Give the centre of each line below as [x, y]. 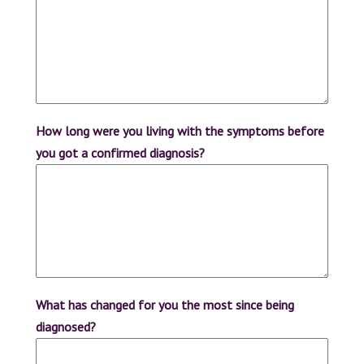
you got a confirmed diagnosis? [120, 153]
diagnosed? [66, 327]
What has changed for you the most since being [165, 305]
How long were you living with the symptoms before [180, 131]
